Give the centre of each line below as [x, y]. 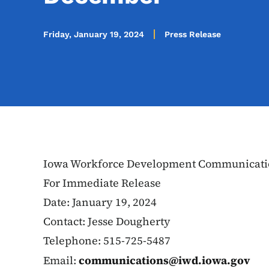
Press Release [193, 34]
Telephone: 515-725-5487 [107, 240]
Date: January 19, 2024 [100, 202]
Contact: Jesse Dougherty [107, 221]
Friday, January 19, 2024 [94, 34]
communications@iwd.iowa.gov [165, 260]
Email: [61, 260]
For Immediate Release [102, 183]
